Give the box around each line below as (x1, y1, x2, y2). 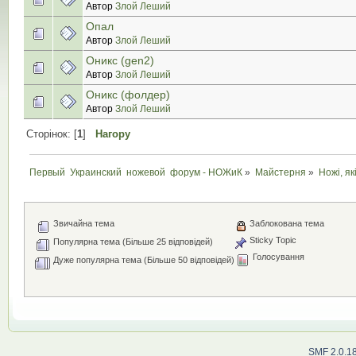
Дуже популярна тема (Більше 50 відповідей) (50, 255, 234, 265)
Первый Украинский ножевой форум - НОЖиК (29, 166, 243, 178)
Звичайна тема (50, 219, 114, 229)
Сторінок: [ (25, 128, 77, 141)
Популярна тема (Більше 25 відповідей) (50, 237, 213, 247)
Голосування (250, 252, 304, 262)
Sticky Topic (246, 235, 296, 246)
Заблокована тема (246, 219, 324, 229)
